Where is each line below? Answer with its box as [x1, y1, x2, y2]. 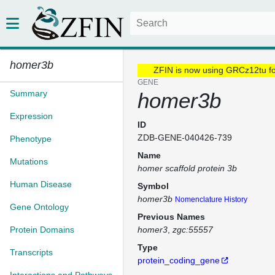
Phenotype [10, 134, 52, 144]
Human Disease [10, 179, 72, 189]
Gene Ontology [10, 202, 69, 212]
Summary [10, 88, 47, 98]
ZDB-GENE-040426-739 [137, 133, 232, 142]
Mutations [10, 157, 48, 166]
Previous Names [137, 212, 205, 222]
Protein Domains [10, 225, 74, 234]
